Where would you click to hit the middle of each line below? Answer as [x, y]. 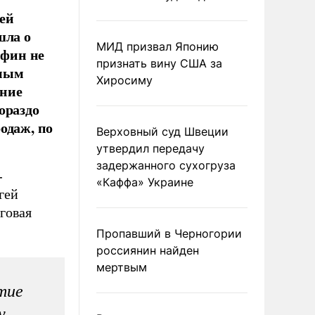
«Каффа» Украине [145, 182]
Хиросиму [124, 80]
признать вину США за [159, 63]
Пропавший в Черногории [169, 233]
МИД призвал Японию [157, 46]
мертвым [122, 267]
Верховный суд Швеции [162, 131]
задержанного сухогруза [166, 165]
